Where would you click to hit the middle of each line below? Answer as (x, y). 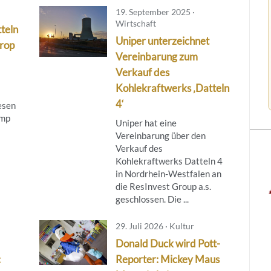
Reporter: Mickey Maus (167, 259)
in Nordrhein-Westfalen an (168, 173)
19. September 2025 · (155, 11)
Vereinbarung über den (160, 135)
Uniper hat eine (146, 122)
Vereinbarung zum (156, 56)
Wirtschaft (135, 23)
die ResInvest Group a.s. (163, 186)
